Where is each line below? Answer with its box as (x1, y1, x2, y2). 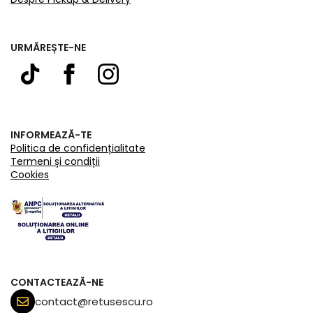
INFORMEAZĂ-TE (10, 128, 92, 142)
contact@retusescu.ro (35, 294, 153, 309)
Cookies (10, 168, 49, 182)
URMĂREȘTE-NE (10, 41, 86, 54)
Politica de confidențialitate (10, 141, 145, 155)
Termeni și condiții (10, 154, 100, 168)
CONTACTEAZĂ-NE (10, 275, 103, 289)
